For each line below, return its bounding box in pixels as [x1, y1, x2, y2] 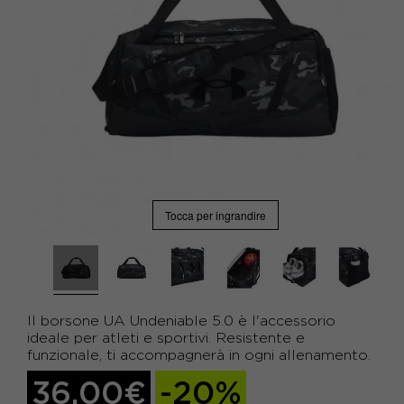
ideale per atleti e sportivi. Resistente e [27, 330, 305, 345]
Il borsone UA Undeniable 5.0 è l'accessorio [27, 313, 335, 328]
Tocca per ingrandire [165, 207, 266, 223]
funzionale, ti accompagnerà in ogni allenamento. [27, 347, 371, 363]
